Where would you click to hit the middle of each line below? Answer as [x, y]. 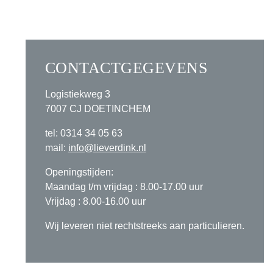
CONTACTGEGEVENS [126, 68]
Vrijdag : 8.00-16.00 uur [95, 202]
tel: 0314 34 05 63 [83, 133]
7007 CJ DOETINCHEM [97, 109]
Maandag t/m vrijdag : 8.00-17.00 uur [124, 187]
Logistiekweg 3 [77, 94]
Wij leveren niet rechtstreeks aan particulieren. [144, 226]
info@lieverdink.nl [107, 148]
